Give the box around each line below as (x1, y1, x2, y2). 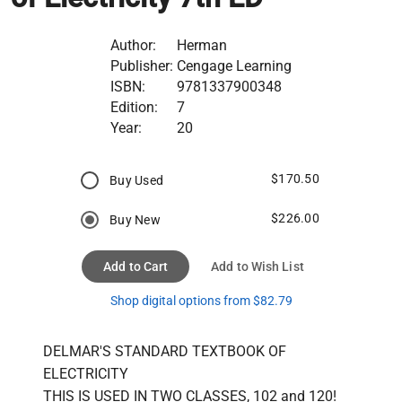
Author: (110, 36, 156, 54)
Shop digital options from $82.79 (109, 293, 293, 308)
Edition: (110, 98, 158, 116)
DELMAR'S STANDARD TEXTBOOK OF (43, 342, 286, 360)
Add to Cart (103, 258, 169, 274)
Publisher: (110, 57, 173, 74)
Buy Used (109, 172, 164, 188)
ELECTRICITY (43, 364, 128, 382)
